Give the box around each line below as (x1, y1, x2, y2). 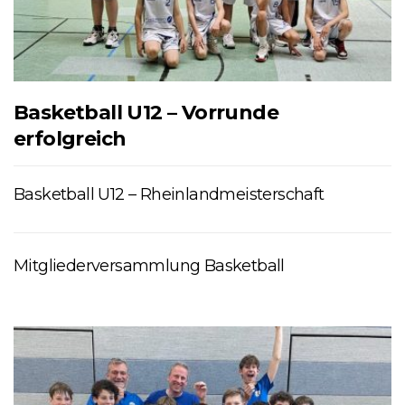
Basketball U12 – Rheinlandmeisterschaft (14, 184, 325, 204)
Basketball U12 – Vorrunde (14, 99, 278, 125)
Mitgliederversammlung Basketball (14, 255, 285, 276)
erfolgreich (14, 126, 127, 151)
